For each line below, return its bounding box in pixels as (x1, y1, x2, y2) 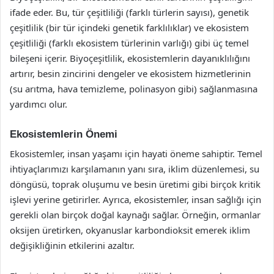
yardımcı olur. (10, 97, 67, 110)
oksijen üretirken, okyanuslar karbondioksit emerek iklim (10, 224, 250, 236)
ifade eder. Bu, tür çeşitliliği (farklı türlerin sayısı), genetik (10, 6, 249, 18)
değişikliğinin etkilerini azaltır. (10, 239, 135, 251)
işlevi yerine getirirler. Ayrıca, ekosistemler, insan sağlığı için (10, 193, 261, 206)
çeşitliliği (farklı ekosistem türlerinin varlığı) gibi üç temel (10, 36, 249, 49)
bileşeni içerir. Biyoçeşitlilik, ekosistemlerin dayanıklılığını (10, 51, 250, 64)
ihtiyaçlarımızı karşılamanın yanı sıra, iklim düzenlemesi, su (10, 163, 259, 175)
